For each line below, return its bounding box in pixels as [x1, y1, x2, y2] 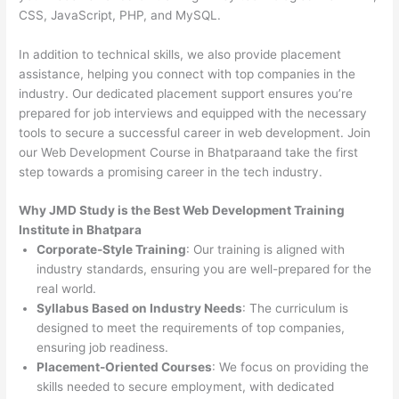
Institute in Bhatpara [19, 223, 142, 238]
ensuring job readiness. [37, 340, 169, 355]
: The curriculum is [242, 301, 349, 316]
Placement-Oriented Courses [37, 360, 213, 375]
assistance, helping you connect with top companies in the [19, 66, 356, 81]
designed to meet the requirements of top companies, [37, 321, 346, 336]
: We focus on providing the [212, 360, 370, 375]
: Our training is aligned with [186, 242, 346, 257]
